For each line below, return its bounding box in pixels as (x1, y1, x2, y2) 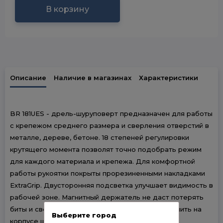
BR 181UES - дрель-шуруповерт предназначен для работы (10, 110, 213, 117)
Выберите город (52, 211, 116, 219)
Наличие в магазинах (54, 74, 131, 82)
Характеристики (139, 74, 198, 82)
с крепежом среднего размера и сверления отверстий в (10, 121, 209, 129)
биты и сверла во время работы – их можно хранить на (10, 205, 202, 213)
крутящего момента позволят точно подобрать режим (10, 145, 202, 153)
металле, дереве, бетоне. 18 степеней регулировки (10, 133, 189, 141)
